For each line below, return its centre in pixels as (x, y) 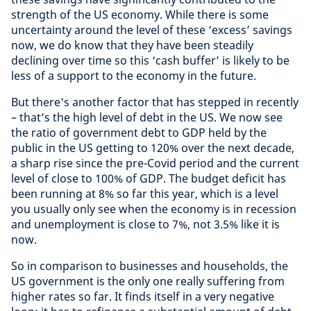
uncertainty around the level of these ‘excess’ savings (152, 30)
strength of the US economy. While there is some (140, 15)
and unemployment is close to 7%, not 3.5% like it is (145, 224)
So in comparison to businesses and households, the (150, 266)
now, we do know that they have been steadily (132, 45)
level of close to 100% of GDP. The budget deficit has (149, 178)
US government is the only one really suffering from (148, 281)
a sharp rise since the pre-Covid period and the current (155, 163)
